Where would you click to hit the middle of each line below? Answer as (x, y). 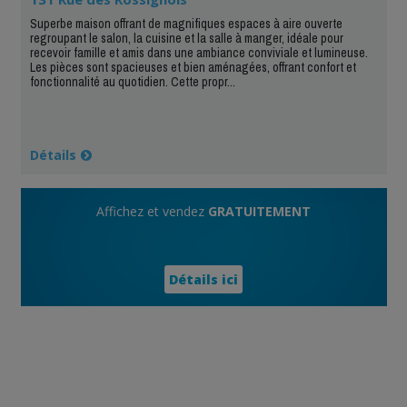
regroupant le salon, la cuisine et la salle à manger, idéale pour (186, 38)
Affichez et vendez (152, 211)
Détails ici (203, 279)
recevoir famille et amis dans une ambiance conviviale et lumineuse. (199, 52)
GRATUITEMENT (259, 211)
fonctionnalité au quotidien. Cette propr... (132, 81)
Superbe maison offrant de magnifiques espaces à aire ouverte (186, 23)
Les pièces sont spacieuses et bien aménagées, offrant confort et (193, 67)
